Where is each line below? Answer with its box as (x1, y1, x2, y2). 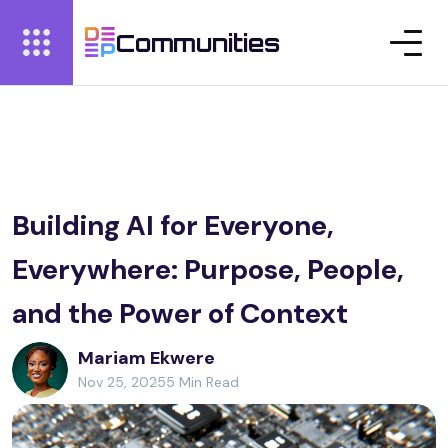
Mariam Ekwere (78, 346, 215, 370)
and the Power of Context (12, 295, 348, 332)
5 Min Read (166, 373, 239, 391)
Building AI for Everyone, (12, 207, 334, 244)
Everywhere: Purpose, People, (12, 251, 404, 288)
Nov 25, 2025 (78, 373, 166, 391)
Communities (116, 27, 280, 58)
